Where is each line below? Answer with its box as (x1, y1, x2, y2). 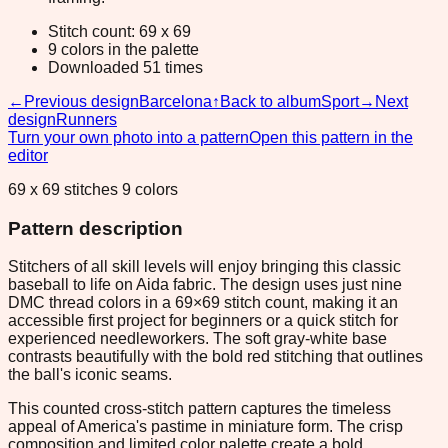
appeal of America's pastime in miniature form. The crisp (8, 418, 403, 436)
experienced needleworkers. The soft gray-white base (8, 330, 387, 348)
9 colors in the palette (48, 40, 199, 58)
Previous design (24, 92, 139, 110)
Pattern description (8, 217, 183, 239)
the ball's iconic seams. (8, 366, 172, 384)
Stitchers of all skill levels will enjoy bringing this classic (8, 258, 401, 276)
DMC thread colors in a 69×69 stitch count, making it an (8, 294, 398, 312)
